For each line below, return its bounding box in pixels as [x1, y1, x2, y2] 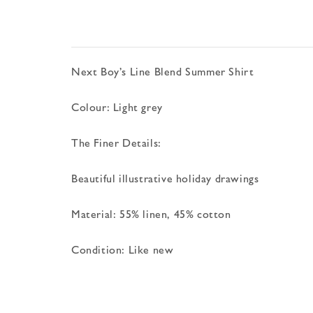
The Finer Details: [71, 134, 161, 150]
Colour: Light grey [71, 99, 163, 115]
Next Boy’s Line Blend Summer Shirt [71, 63, 254, 79]
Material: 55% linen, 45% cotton [71, 205, 231, 221]
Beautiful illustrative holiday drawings [71, 170, 259, 186]
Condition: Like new [71, 241, 174, 257]
